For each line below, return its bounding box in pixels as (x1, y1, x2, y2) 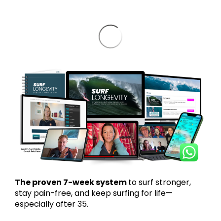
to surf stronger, (128, 177, 191, 188)
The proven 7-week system (15, 177, 128, 188)
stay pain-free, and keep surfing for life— (15, 187, 173, 199)
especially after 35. (15, 198, 88, 210)
